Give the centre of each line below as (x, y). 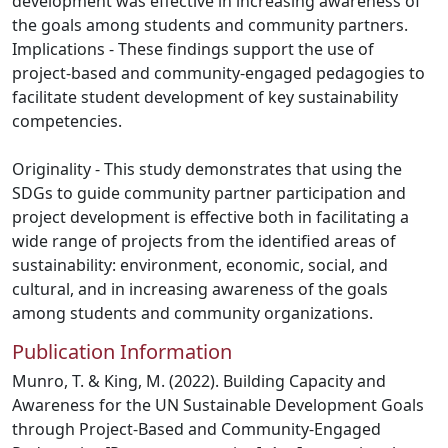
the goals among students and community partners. (210, 25)
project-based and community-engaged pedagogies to (218, 73)
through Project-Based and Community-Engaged (196, 429)
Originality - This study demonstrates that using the (207, 169)
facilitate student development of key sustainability (205, 97)
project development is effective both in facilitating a (210, 217)
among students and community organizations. (192, 313)
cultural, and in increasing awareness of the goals (200, 289)
